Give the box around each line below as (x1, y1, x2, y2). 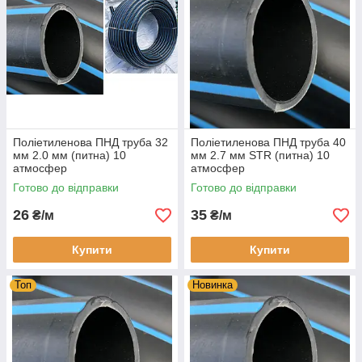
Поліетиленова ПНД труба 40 (191, 136, 346, 149)
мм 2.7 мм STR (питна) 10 (191, 149, 330, 162)
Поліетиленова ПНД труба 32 (13, 136, 168, 149)
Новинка (192, 279, 233, 291)
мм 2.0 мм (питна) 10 (13, 149, 126, 162)
